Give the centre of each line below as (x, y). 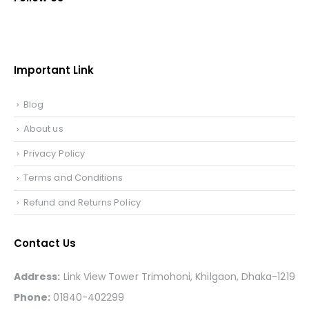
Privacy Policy (54, 153)
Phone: (32, 297)
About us (43, 129)
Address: (37, 276)
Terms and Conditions (73, 178)
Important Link (54, 70)
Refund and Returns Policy (82, 202)
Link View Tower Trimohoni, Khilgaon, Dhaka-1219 (178, 276)
